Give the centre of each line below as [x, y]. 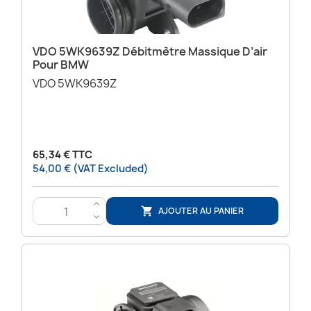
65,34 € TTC [62, 155]
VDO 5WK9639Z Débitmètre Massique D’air [150, 52]
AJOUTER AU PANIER [201, 210]
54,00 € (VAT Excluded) [91, 169]
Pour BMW [61, 65]
